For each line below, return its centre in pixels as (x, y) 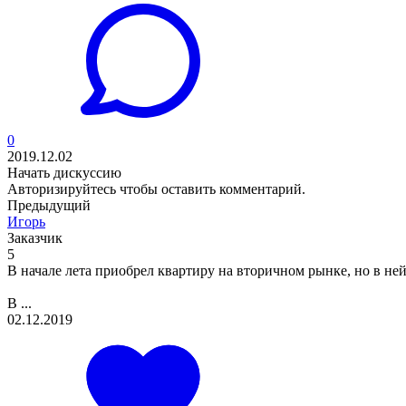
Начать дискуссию (64, 173)
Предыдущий (49, 206)
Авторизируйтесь (62, 189)
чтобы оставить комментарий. (211, 189)
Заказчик (35, 238)
